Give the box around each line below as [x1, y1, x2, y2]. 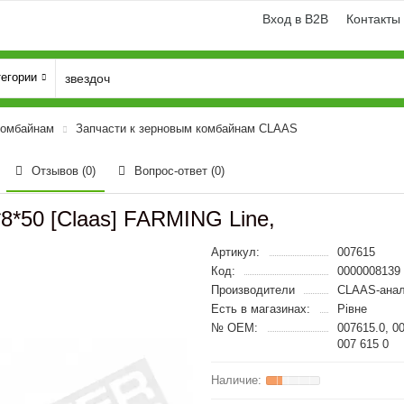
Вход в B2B [262, 12, 328, 26]
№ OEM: [211, 321, 258, 335]
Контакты [346, 12, 400, 26]
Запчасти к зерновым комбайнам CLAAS [76, 122, 298, 135]
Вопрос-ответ [134, 164, 211, 178]
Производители [211, 283, 295, 297]
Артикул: [211, 245, 260, 259]
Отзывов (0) [32, 164, 96, 178]
